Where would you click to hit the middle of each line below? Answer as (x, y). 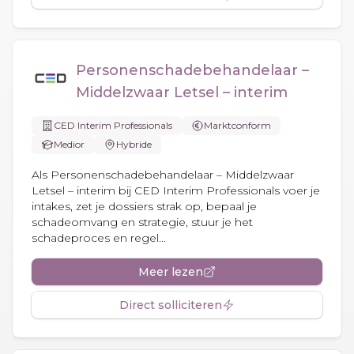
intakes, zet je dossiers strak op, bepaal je (144, 206)
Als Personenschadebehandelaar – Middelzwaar (163, 174)
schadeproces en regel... (99, 237)
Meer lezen (171, 271)
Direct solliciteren (171, 305)
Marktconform (237, 125)
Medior (69, 144)
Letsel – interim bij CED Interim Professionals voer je (176, 190)
